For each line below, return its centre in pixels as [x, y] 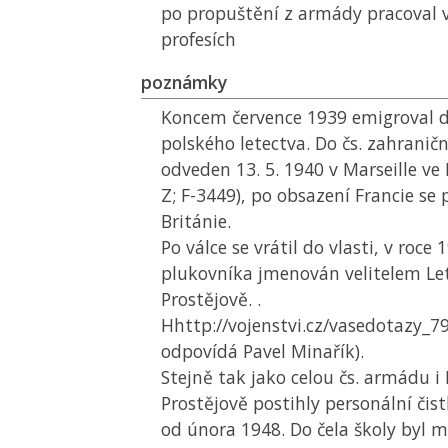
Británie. [196, 221]
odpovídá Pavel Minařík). [262, 351]
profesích [198, 39]
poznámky [184, 82]
